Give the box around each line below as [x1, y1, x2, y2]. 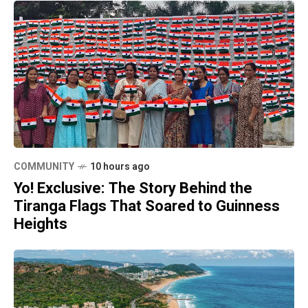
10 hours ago [90, 159, 150, 174]
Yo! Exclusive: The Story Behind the [14, 177, 252, 199]
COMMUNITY [14, 159, 74, 174]
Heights [14, 212, 67, 235]
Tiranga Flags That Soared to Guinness [14, 195, 280, 217]
